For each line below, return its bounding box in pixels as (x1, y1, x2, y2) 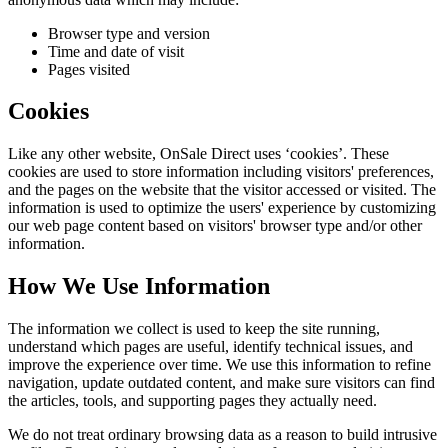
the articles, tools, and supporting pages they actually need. (8, 392, 377, 410)
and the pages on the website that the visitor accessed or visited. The (8, 181, 436, 199)
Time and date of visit (48, 42, 184, 60)
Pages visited (48, 60, 130, 78)
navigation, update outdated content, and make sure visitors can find (8, 374, 435, 392)
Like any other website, (8, 145, 160, 163)
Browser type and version (48, 24, 210, 42)
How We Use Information (8, 273, 270, 300)
